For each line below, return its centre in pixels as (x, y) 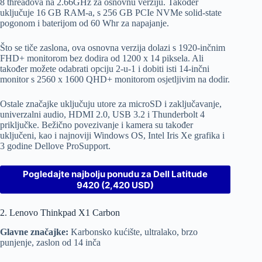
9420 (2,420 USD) (116, 185)
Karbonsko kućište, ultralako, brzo (134, 232)
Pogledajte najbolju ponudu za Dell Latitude (116, 174)
